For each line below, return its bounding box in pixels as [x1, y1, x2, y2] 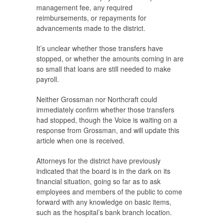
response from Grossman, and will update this [36, 125, 179, 136]
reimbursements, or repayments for [36, 13, 146, 23]
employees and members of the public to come [36, 187, 182, 197]
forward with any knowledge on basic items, [36, 197, 171, 207]
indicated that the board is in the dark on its [36, 166, 170, 176]
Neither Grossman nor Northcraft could [36, 94, 157, 105]
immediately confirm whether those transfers [36, 105, 174, 115]
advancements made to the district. [36, 23, 145, 33]
